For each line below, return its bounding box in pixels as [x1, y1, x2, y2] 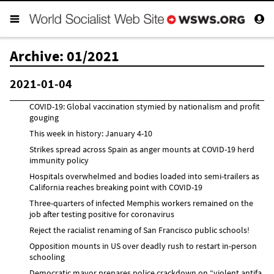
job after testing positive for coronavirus [29, 208, 174, 220]
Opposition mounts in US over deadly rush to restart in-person [29, 240, 257, 251]
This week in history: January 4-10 [29, 127, 152, 139]
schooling [29, 251, 65, 262]
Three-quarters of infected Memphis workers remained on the [29, 197, 253, 209]
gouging [29, 111, 59, 123]
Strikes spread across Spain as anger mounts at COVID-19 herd [29, 143, 254, 155]
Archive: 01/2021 [10, 46, 119, 65]
